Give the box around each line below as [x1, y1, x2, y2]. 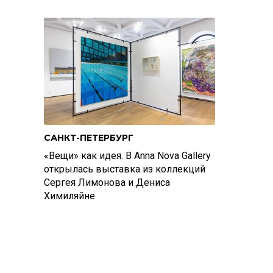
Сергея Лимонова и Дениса [44, 177, 170, 188]
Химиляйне [44, 190, 95, 202]
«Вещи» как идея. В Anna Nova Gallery [44, 150, 211, 161]
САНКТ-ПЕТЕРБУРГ [44, 132, 133, 143]
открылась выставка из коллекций [44, 163, 205, 175]
